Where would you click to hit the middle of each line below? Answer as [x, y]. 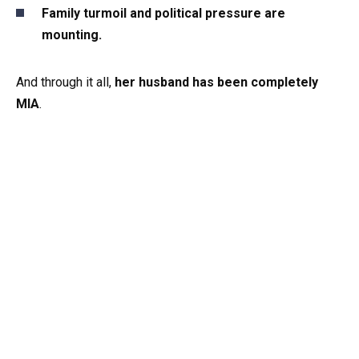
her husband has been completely [216, 82]
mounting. [72, 34]
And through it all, [65, 82]
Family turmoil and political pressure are [163, 13]
